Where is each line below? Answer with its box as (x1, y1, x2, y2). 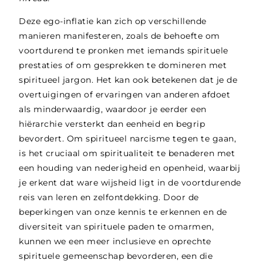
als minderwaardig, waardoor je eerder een (19, 104, 207, 115)
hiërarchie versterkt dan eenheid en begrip (19, 119, 205, 130)
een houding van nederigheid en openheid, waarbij (19, 163, 241, 174)
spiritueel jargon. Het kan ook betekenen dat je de (19, 75, 238, 86)
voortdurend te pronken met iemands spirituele (19, 45, 228, 56)
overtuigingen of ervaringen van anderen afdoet (19, 89, 231, 100)
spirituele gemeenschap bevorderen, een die (19, 251, 213, 262)
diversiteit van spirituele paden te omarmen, (19, 221, 214, 232)
